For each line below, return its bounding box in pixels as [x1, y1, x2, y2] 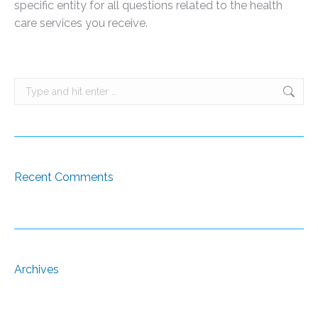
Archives [14, 263, 59, 276]
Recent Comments [14, 170, 114, 184]
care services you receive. [14, 16, 148, 30]
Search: [14, 79, 48, 91]
